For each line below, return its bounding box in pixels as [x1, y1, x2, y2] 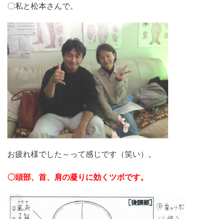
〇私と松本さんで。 [7, 1, 78, 10]
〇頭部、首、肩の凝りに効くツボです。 [7, 173, 148, 182]
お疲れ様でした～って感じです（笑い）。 [7, 150, 156, 159]
